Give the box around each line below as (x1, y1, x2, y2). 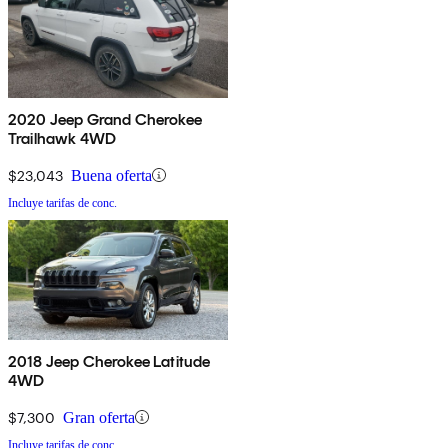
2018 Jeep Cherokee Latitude (8, 351, 211, 371)
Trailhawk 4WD (8, 128, 117, 148)
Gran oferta (63, 408, 135, 426)
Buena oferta (71, 166, 152, 184)
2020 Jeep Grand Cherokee (8, 109, 202, 129)
